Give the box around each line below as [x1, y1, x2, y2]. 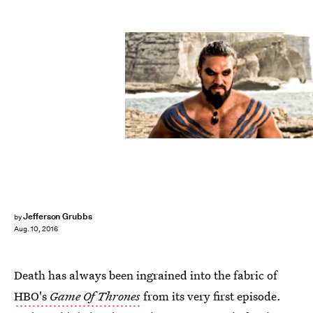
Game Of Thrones [50, 288, 140, 304]
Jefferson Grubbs [22, 210, 93, 222]
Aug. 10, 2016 [14, 224, 58, 234]
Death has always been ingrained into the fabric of [14, 267, 277, 283]
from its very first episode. [140, 288, 281, 304]
